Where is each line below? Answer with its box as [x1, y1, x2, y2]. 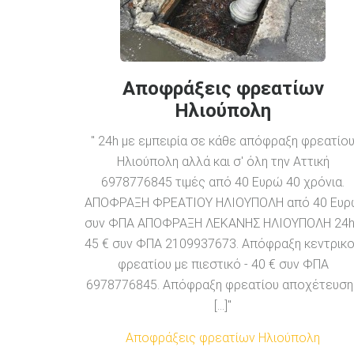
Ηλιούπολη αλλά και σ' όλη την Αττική [116, 153, 330, 169]
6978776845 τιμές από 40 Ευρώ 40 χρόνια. [101, 174, 345, 190]
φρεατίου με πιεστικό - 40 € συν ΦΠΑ [117, 256, 329, 272]
